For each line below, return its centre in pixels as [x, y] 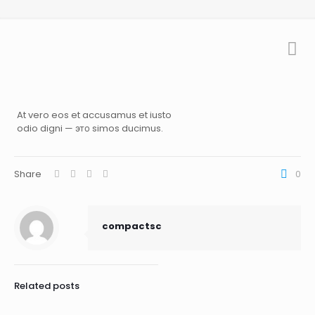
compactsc [132, 226]
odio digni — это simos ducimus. [90, 128]
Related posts [47, 286]
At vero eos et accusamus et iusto [95, 115]
